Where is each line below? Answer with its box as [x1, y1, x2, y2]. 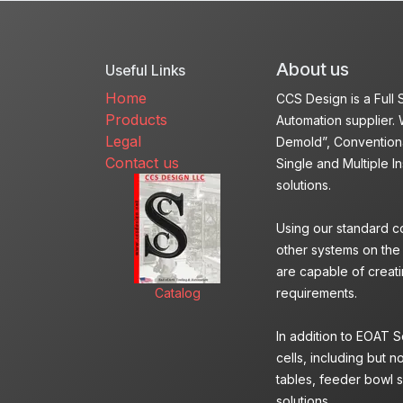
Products [105, 111, 167, 130]
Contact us [105, 154, 179, 173]
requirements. [276, 285, 357, 301]
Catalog [154, 285, 201, 301]
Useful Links [105, 61, 185, 80]
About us [276, 58, 349, 81]
